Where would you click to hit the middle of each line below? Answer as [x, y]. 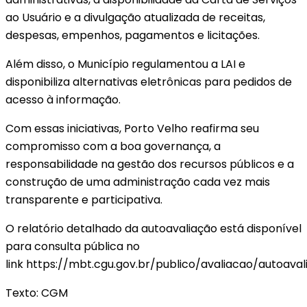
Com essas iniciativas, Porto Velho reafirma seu [132, 128]
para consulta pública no [73, 246]
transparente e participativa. [84, 199]
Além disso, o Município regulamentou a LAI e [125, 64]
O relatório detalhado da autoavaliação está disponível [153, 228]
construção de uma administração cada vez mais [138, 182]
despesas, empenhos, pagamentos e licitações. [133, 35]
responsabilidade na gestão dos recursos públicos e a [150, 164]
